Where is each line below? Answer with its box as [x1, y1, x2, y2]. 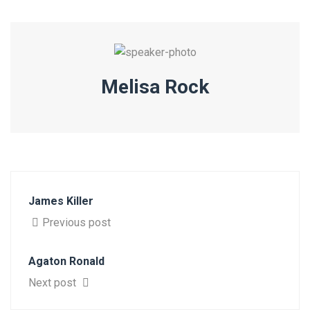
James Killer [28, 194, 93, 208]
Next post [28, 275, 79, 289]
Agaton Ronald [28, 254, 104, 268]
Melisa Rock [101, 75, 209, 98]
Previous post [42, 215, 111, 229]
